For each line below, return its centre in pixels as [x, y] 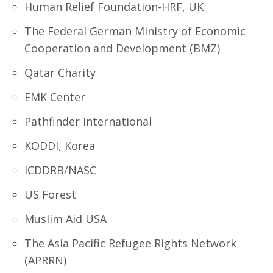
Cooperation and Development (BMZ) [122, 48]
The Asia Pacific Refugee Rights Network [130, 243]
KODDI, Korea [60, 146]
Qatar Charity [60, 73]
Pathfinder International [88, 121]
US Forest [50, 194]
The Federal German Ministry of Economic [135, 31]
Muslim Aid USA [66, 219]
